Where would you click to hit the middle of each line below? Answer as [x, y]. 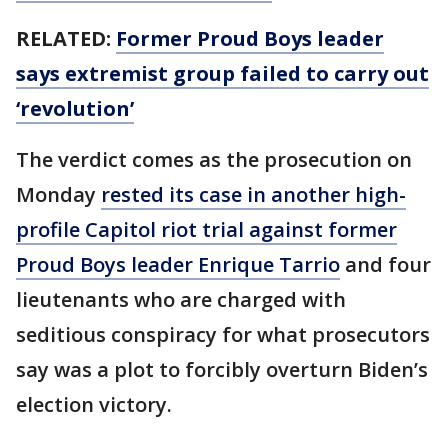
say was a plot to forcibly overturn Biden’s [222, 369]
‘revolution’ [75, 108]
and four [385, 264]
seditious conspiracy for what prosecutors [223, 334]
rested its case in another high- [253, 194]
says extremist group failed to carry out [222, 73]
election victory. [94, 404]
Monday [58, 194]
